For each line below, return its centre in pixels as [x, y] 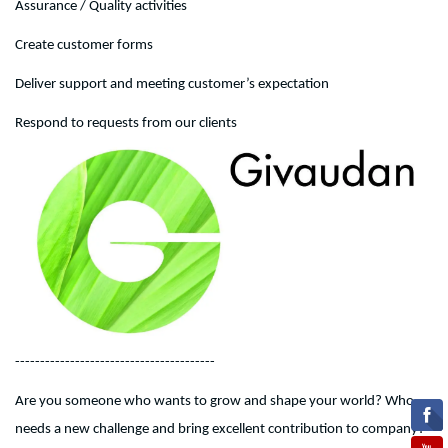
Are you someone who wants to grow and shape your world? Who [214, 401]
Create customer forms [84, 45]
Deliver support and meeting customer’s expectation [172, 84]
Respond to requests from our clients [126, 123]
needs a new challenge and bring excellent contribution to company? [220, 429]
